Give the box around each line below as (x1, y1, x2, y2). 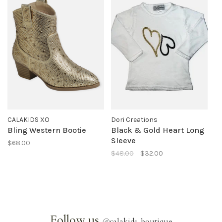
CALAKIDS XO (7, 115, 50, 124)
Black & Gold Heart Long (111, 125, 204, 135)
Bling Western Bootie (7, 125, 86, 135)
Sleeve (111, 135, 136, 145)
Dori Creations (111, 115, 158, 124)
